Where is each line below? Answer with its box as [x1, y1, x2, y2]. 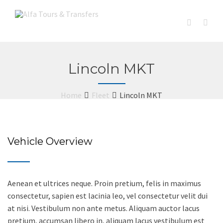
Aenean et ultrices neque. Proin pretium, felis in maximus [7, 178, 201, 188]
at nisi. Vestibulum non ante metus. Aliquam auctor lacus [7, 203, 200, 213]
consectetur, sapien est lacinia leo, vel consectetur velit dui [7, 191, 208, 201]
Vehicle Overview [7, 135, 93, 147]
